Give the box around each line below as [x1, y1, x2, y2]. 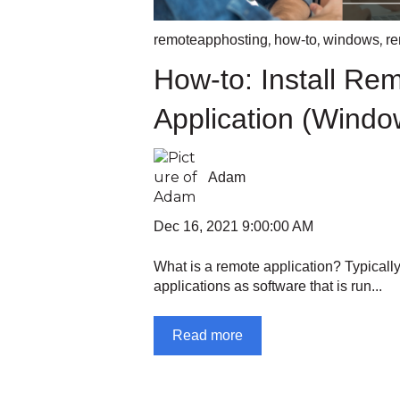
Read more [172, 328, 243, 344]
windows [323, 31, 379, 47]
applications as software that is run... [154, 278, 382, 294]
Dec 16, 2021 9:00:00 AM [154, 219, 313, 235]
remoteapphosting [154, 31, 268, 47]
